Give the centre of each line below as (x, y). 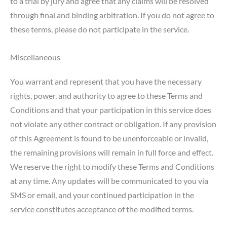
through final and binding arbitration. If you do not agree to (112, 15)
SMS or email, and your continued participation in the (102, 195)
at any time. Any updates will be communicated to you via (109, 180)
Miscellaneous (35, 57)
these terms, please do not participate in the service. (100, 29)
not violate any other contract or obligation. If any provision (113, 124)
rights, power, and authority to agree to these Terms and (106, 95)
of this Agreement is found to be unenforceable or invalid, (109, 138)
